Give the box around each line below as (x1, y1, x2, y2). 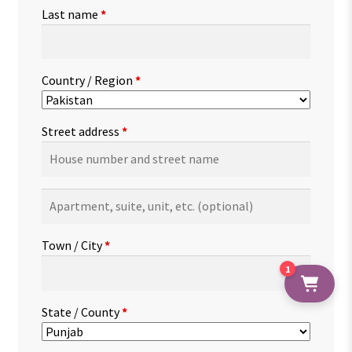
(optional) (62, 248, 119, 265)
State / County (41, 303, 122, 320)
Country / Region (41, 72, 135, 89)
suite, (40, 209, 71, 225)
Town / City (41, 236, 104, 253)
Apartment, (40, 189, 104, 206)
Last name (41, 5, 101, 22)
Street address (41, 123, 122, 140)
